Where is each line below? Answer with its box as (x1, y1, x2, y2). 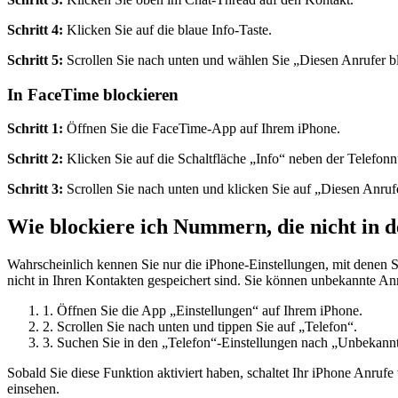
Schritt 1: (7, 121, 63, 137)
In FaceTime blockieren (7, 84, 179, 104)
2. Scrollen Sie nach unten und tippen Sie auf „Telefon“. (43, 319, 357, 335)
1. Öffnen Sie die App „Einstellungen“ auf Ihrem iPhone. (43, 303, 362, 319)
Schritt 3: (7, 181, 63, 197)
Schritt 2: (7, 151, 63, 167)
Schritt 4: (7, 22, 63, 37)
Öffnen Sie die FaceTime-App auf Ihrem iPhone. (63, 121, 340, 137)
